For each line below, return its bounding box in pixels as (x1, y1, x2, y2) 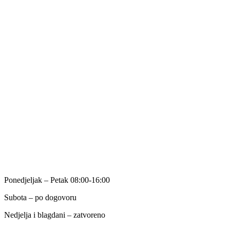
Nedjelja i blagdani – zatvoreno (4, 210, 105, 220)
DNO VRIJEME (13, 156, 60, 164)
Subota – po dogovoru (4, 193, 76, 202)
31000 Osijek (4, 8, 48, 17)
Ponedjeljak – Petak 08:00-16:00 (4, 176, 110, 185)
